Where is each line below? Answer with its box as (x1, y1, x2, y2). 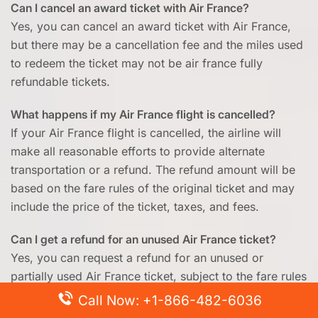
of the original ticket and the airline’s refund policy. (11, 287, 282, 302)
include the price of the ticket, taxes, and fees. (11, 199, 259, 214)
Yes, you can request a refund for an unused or (11, 251, 263, 265)
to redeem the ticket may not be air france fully (11, 56, 263, 70)
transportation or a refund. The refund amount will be (11, 163, 295, 177)
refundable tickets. (11, 75, 110, 89)
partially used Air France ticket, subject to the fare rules (11, 269, 307, 283)
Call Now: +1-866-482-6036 (74, 292, 262, 309)
